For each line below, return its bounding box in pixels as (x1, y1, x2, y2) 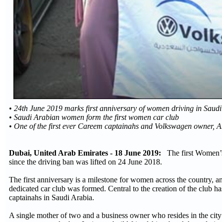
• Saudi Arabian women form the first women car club (9, 113, 179, 122)
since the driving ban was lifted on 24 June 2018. (9, 158, 164, 166)
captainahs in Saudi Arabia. (9, 193, 96, 202)
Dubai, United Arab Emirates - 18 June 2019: (9, 149, 163, 158)
